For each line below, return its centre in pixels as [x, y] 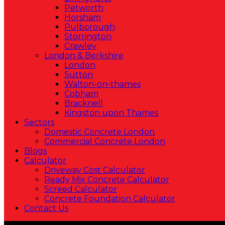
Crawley [80, 46]
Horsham [83, 17]
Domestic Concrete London [99, 132]
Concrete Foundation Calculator [110, 198]
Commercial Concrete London [105, 141]
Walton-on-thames [102, 84]
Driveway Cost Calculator [95, 170]
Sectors [39, 122]
